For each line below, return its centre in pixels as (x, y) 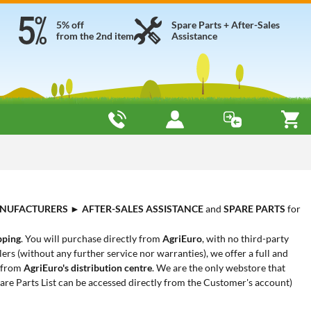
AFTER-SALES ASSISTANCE (143, 209)
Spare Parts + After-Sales (226, 25)
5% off (70, 25)
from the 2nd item (95, 36)
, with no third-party (245, 238)
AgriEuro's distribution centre (88, 268)
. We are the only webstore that (219, 268)
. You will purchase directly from (92, 238)
